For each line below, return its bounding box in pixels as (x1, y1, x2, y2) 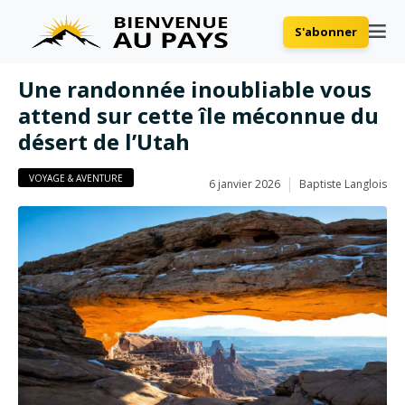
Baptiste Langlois (299, 176, 387, 192)
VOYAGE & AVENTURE (29, 172, 123, 184)
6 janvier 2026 (209, 176, 280, 192)
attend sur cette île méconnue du (18, 100, 379, 130)
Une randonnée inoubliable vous (18, 74, 372, 104)
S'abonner (295, 23, 357, 40)
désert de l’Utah (18, 127, 190, 156)
